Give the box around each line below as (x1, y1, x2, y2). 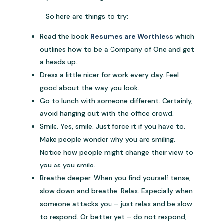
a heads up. (40, 57, 78, 67)
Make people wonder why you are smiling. (40, 135, 176, 144)
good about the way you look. (40, 83, 140, 93)
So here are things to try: (46, 12, 129, 21)
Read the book (40, 32, 91, 41)
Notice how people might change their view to (40, 148, 194, 157)
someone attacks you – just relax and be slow (40, 199, 193, 209)
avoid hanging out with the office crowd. (40, 109, 174, 118)
